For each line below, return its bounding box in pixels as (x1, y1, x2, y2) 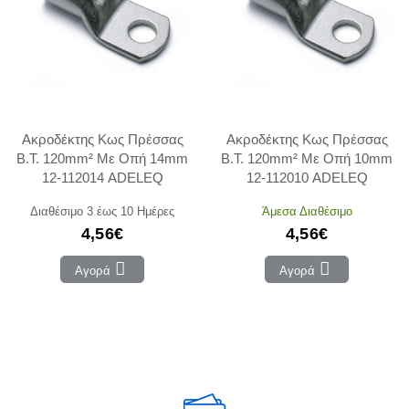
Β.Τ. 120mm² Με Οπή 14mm (16, 150, 188, 166)
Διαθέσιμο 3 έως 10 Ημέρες (30, 203, 174, 218)
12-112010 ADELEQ (246, 169, 368, 185)
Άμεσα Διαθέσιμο (261, 203, 352, 218)
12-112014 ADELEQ (41, 169, 163, 185)
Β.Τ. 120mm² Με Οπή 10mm (221, 150, 393, 166)
